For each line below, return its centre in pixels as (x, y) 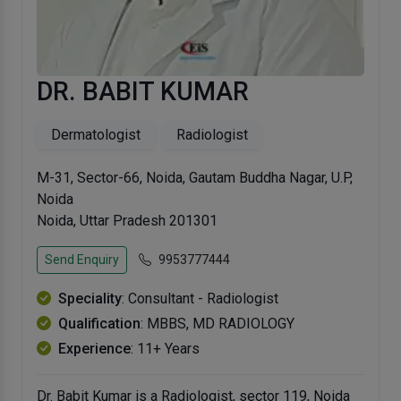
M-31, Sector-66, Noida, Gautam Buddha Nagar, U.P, (195, 178)
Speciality (90, 299)
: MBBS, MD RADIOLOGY (218, 324)
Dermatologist (96, 135)
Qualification (99, 324)
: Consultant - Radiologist (200, 299)
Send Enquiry (82, 260)
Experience (94, 349)
